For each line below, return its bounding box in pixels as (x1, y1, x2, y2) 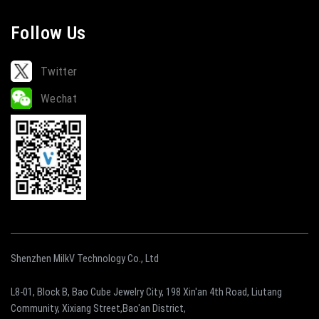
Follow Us (10, 22, 86, 44)
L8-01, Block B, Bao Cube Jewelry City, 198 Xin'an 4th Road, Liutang (10, 286, 282, 298)
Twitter (40, 64, 78, 79)
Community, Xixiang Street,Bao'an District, (10, 303, 186, 315)
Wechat (40, 91, 78, 106)
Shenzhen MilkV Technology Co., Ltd (10, 253, 159, 265)
